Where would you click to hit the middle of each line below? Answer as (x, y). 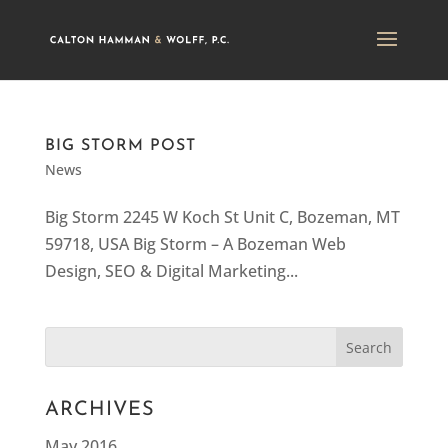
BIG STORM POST (120, 146)
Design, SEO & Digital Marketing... (171, 271)
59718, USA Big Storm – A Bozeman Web (195, 244)
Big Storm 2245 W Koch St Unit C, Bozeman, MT (222, 217)
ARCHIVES (99, 410)
